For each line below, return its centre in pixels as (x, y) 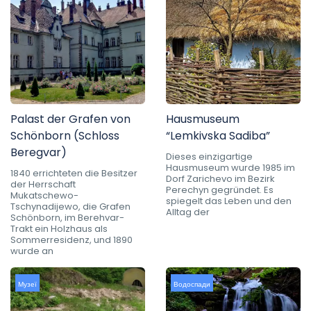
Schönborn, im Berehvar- (67, 217)
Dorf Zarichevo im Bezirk (220, 178)
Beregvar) (39, 152)
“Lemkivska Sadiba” (218, 135)
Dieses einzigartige (209, 156)
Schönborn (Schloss (65, 135)
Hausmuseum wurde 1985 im (230, 167)
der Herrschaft (43, 184)
